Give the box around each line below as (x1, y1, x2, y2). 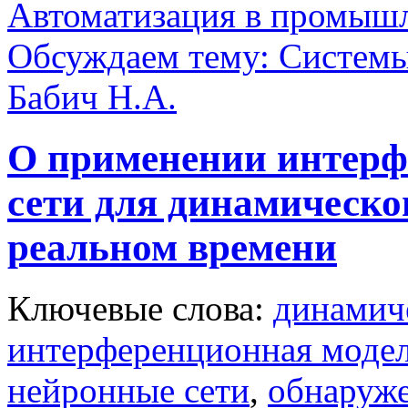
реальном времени (7, 225, 337, 269)
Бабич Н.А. (7, 76, 177, 117)
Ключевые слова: (7, 288, 273, 328)
